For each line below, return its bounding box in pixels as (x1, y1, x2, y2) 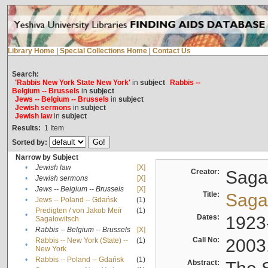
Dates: (196, 213, 223, 222)
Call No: (192, 236, 223, 245)
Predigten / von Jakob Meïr (35, 206, 122, 215)
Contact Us (152, 47, 191, 56)
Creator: (190, 167, 223, 176)
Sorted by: (11, 138, 49, 147)
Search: (11, 70, 39, 79)
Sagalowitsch (35, 215, 79, 224)
